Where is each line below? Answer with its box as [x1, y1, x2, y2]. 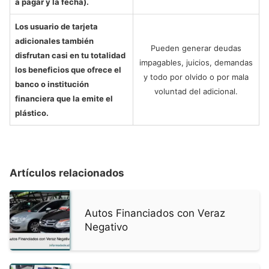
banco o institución [15, 79, 89, 89]
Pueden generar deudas [151, 43, 241, 53]
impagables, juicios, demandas [139, 58, 253, 68]
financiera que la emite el [15, 94, 113, 104]
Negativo [85, 221, 128, 234]
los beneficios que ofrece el [15, 65, 121, 75]
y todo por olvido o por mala [144, 72, 249, 82]
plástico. [15, 108, 49, 118]
